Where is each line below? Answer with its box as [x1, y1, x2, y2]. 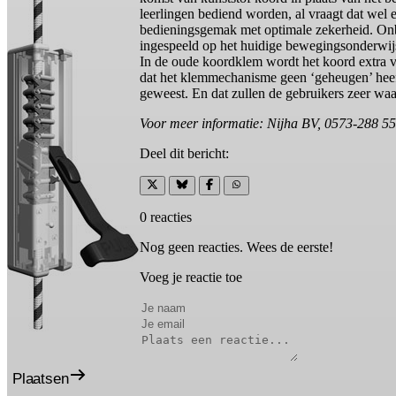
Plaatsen [12, 370, 69, 388]
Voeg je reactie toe [140, 269, 242, 285]
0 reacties [140, 209, 192, 225]
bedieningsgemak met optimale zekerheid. [140, 21, 377, 37]
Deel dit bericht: [140, 145, 229, 161]
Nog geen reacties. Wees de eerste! [140, 239, 333, 255]
